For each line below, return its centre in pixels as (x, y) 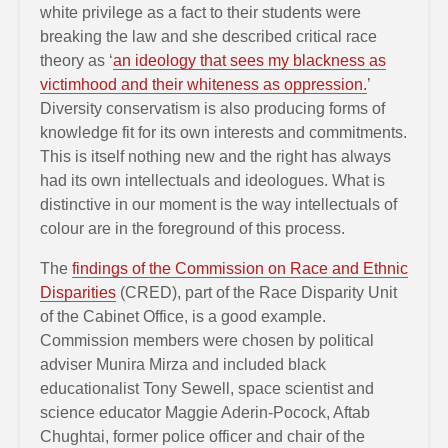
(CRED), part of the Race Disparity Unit (256, 292)
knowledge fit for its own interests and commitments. (223, 132)
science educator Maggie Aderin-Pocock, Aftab (205, 412)
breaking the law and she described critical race (208, 36)
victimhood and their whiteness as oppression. (203, 84)
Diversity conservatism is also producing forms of (212, 108)
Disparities (78, 292)
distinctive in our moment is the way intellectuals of (218, 204)
